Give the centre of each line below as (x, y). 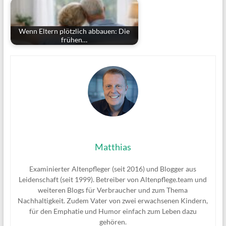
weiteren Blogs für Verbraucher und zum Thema (113, 190)
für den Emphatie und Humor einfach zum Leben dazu (113, 211)
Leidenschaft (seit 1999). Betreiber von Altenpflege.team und (113, 180)
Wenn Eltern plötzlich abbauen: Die (74, 31)
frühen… (74, 40)
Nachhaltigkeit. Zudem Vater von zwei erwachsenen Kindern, (113, 201)
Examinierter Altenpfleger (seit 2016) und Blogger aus (113, 169)
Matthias (113, 147)
